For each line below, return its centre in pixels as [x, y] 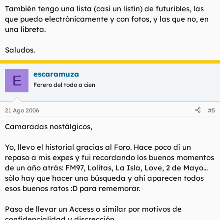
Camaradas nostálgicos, [49, 126]
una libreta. [25, 29]
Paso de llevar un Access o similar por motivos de [93, 209]
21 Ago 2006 [22, 110]
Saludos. [20, 50]
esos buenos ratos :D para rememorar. [72, 188]
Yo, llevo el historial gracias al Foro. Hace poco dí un [98, 147]
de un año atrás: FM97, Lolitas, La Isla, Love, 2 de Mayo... [106, 167]
